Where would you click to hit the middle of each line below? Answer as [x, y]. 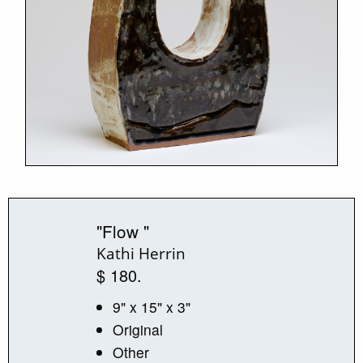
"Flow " [122, 231]
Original [137, 329]
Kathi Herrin [141, 253]
